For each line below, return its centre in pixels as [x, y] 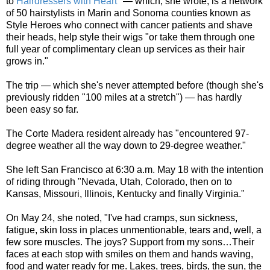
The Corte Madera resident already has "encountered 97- [127, 133]
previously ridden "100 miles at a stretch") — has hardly [124, 97]
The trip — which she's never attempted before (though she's [135, 85]
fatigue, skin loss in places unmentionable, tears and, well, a [134, 230]
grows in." [27, 61]
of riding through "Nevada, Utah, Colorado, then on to [119, 181]
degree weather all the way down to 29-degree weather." [126, 145]
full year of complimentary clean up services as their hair [125, 49]
